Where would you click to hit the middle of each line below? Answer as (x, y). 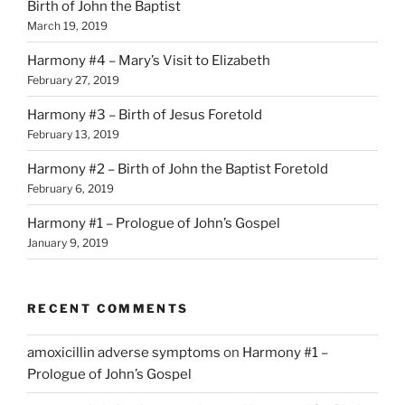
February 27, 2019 (73, 80)
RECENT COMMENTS (108, 309)
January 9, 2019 (68, 242)
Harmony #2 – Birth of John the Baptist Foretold (178, 169)
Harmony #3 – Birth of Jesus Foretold (145, 114)
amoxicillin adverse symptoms (124, 353)
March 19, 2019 (67, 25)
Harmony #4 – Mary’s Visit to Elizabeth (149, 60)
